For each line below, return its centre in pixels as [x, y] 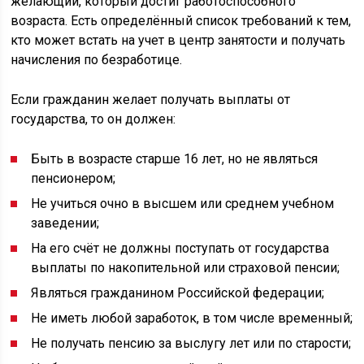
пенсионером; [74, 178]
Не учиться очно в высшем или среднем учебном [183, 204]
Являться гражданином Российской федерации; [178, 293]
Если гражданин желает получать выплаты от [151, 100]
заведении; [65, 223]
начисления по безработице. [97, 60]
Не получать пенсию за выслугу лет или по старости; [191, 343]
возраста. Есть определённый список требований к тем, [181, 21]
